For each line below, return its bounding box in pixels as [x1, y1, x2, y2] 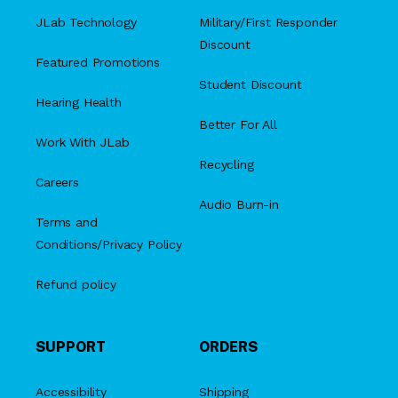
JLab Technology [36, 15, 137, 29]
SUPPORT [36, 338, 106, 355]
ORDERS [199, 338, 258, 355]
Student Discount [199, 77, 302, 92]
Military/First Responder [199, 15, 338, 29]
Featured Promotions [36, 55, 160, 69]
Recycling [199, 157, 254, 171]
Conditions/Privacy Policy [36, 237, 182, 251]
